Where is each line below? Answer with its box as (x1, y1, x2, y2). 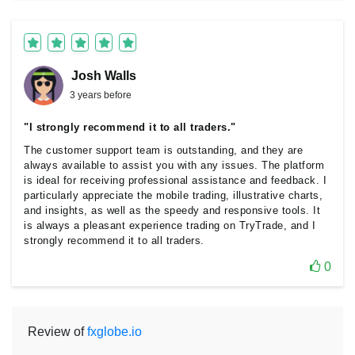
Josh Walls (71, 69, 136, 82)
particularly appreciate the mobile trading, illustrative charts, (24, 189, 323, 201)
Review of (28, 325, 87, 338)
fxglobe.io (87, 325, 142, 338)
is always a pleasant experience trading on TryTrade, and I (24, 219, 315, 231)
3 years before (70, 90, 132, 101)
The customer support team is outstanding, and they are (24, 144, 303, 156)
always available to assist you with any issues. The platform (24, 159, 324, 171)
